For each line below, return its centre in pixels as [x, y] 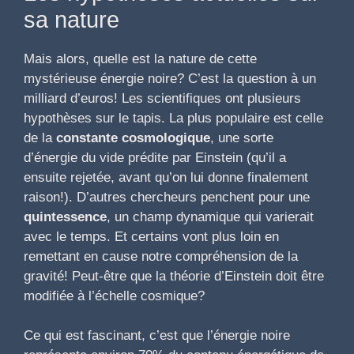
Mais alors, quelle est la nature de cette [140, 58]
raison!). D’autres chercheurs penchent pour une [167, 197]
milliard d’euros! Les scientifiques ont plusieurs [162, 98]
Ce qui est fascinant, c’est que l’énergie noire [157, 336]
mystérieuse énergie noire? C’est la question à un [170, 78]
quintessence [65, 217]
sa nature [72, 19]
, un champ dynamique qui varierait [210, 217]
